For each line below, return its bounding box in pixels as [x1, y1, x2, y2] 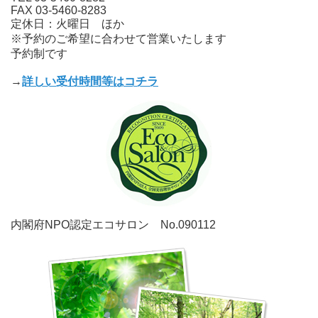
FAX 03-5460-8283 [11, 4, 106, 16]
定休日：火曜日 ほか [11, 17, 124, 30]
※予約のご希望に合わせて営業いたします [11, 32, 226, 45]
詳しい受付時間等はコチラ [22, 75, 158, 87]
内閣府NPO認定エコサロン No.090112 [11, 218, 216, 231]
